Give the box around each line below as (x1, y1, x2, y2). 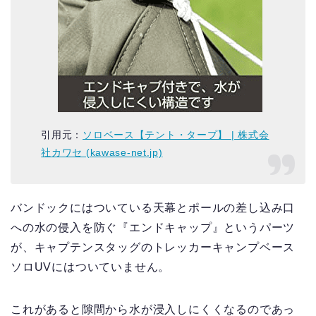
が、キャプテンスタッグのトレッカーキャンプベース (11, 241, 296, 253)
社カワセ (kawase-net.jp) (41, 146, 163, 158)
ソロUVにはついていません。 (11, 260, 171, 273)
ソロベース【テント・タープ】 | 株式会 (83, 128, 269, 140)
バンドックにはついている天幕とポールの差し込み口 (11, 201, 296, 214)
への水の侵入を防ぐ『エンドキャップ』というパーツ (11, 221, 296, 233)
